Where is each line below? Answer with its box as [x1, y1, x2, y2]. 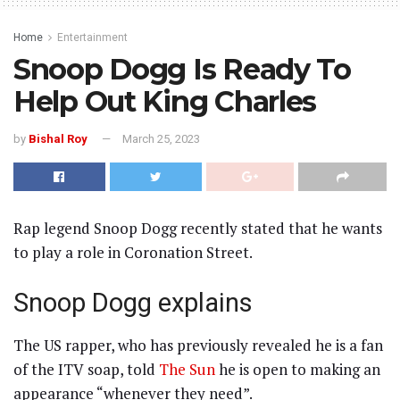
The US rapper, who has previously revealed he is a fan [13, 335, 383, 356]
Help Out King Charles [13, 83, 317, 119]
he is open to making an [215, 359, 380, 380]
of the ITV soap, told [13, 359, 159, 380]
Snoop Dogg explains [13, 287, 253, 318]
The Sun [159, 359, 215, 380]
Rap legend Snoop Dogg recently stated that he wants [13, 217, 382, 238]
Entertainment [57, 30, 128, 44]
